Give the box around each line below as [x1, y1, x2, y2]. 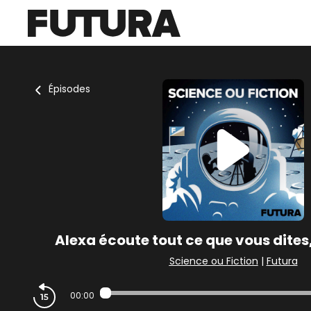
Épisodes [49, 82, 90, 96]
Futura [266, 254, 298, 268]
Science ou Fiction [169, 254, 258, 268]
